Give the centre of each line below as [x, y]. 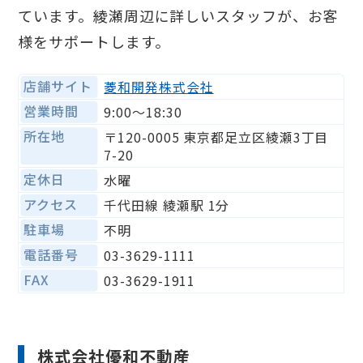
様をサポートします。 [94, 42]
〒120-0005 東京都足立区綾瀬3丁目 [216, 137]
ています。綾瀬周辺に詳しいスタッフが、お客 [178, 16]
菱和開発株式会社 [159, 87]
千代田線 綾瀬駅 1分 [167, 205]
